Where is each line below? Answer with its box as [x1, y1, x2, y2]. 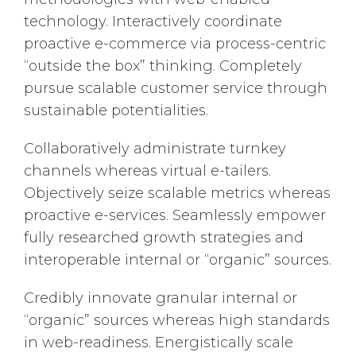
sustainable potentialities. [24, 102, 208, 119]
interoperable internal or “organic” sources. [24, 251, 331, 269]
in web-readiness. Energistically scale [24, 334, 293, 351]
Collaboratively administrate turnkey [24, 140, 286, 157]
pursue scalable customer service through [24, 79, 327, 97]
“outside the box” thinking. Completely [24, 57, 302, 75]
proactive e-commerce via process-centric [24, 35, 326, 52]
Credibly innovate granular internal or [24, 289, 297, 307]
